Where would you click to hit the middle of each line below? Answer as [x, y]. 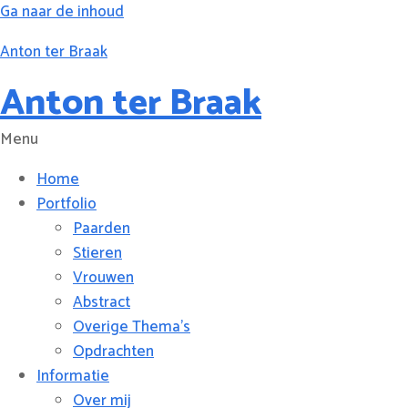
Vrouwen [103, 278]
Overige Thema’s [132, 327]
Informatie [73, 376]
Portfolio [66, 204]
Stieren [97, 253]
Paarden [102, 229]
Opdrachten [113, 352]
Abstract [102, 302]
